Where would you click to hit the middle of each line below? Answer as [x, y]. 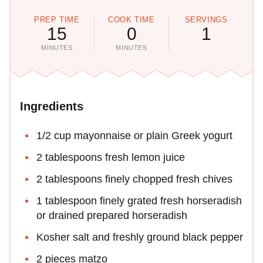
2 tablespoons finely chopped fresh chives [134, 179]
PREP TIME [57, 20]
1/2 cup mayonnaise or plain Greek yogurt [134, 136]
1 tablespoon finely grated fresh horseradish [139, 201]
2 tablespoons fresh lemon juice [111, 158]
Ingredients [52, 107]
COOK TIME [131, 20]
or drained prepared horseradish [112, 216]
